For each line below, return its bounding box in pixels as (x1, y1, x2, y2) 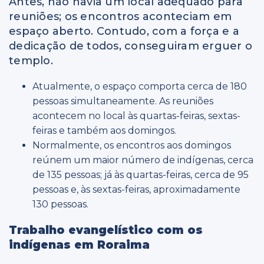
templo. (9, 54, 53, 67)
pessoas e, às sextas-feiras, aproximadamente (32, 183, 240, 195)
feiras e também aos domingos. (32, 124, 176, 136)
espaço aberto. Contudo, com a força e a (9, 24, 239, 38)
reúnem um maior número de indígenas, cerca (32, 154, 253, 166)
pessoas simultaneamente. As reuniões (32, 95, 213, 107)
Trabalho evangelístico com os (9, 223, 203, 237)
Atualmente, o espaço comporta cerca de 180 (32, 80, 247, 92)
